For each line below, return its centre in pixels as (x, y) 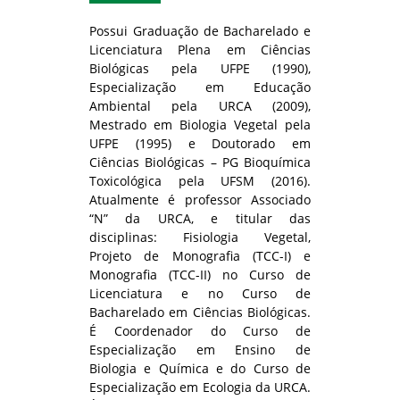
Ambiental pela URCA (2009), (200, 106)
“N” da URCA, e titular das (200, 219)
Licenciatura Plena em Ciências (200, 50)
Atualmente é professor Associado (200, 200)
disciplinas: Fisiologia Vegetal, (200, 237)
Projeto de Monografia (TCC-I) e (200, 256)
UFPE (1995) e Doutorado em (200, 144)
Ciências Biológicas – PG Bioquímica (200, 162)
